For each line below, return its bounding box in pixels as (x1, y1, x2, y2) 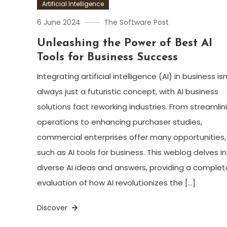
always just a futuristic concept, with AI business (36, 86, 218, 97)
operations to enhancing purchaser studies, (36, 116, 202, 127)
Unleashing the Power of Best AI (36, 37, 212, 49)
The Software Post (103, 17, 169, 27)
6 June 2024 (36, 17, 81, 27)
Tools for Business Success (36, 51, 178, 63)
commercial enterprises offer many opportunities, (36, 131, 226, 142)
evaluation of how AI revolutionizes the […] (36, 177, 196, 188)
